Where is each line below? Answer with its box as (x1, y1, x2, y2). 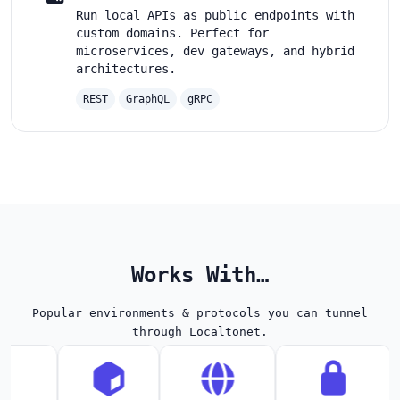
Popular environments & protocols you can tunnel (32, 305, 368, 320)
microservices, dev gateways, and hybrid (76, 43, 354, 58)
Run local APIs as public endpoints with (76, 7, 354, 22)
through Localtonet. (132, 324, 268, 338)
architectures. (76, 61, 176, 76)
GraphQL (126, 92, 170, 105)
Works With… (131, 262, 269, 287)
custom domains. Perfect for (76, 25, 269, 40)
